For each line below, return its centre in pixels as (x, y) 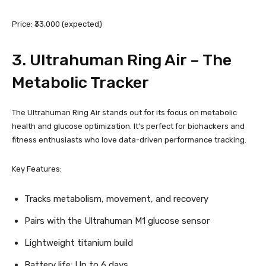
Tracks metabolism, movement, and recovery (116, 199)
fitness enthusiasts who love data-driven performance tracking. (129, 140)
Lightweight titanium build (79, 243)
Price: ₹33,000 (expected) (57, 24)
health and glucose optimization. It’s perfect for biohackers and (128, 126)
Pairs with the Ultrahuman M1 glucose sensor (117, 221)
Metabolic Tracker (80, 83)
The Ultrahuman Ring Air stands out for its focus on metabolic (124, 113)
